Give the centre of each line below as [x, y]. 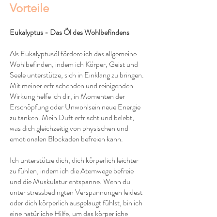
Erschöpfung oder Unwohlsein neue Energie [75, 107]
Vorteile [29, 8]
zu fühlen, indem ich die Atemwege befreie [72, 171]
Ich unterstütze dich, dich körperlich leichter [74, 160]
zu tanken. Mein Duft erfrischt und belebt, [72, 117]
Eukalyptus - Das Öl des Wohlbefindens [70, 32]
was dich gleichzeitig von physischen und [69, 128]
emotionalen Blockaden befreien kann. [66, 139]
